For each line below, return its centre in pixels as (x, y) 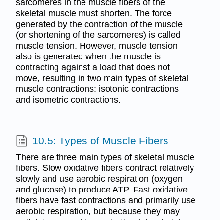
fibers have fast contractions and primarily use (105, 201)
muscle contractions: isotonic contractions (97, 89)
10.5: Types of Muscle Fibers (100, 140)
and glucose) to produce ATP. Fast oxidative (101, 190)
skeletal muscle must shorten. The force (94, 13)
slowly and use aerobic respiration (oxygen (99, 179)
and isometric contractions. (68, 99)
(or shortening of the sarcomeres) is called (98, 35)
